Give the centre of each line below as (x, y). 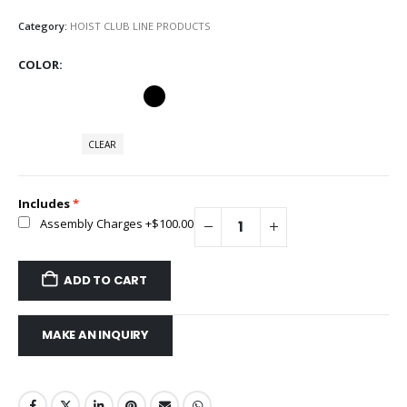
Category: (44, 25)
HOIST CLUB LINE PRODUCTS (140, 25)
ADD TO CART (106, 281)
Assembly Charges (91, 223)
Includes (44, 203)
